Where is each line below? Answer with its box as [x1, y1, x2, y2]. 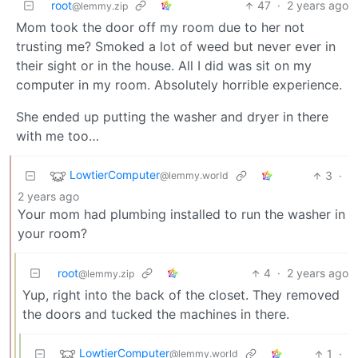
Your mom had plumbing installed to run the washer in [18, 206, 345, 223]
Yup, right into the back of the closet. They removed [22, 287, 340, 304]
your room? [18, 225, 87, 242]
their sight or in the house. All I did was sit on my [16, 58, 312, 74]
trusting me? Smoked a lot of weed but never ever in [16, 38, 336, 55]
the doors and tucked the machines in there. [22, 306, 289, 323]
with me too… [16, 128, 99, 145]
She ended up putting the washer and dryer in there [16, 109, 328, 125]
